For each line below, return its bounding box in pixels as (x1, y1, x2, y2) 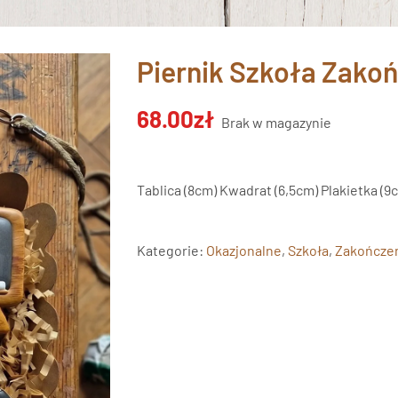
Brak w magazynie (221, 114, 331, 131)
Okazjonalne (206, 242, 282, 259)
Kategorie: (137, 242, 206, 259)
